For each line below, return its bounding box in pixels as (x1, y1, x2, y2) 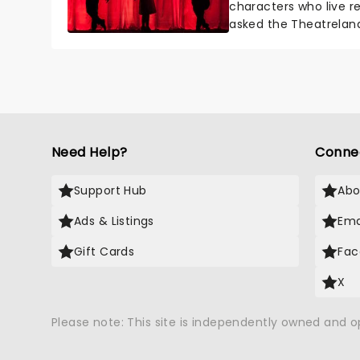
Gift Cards (74, 243, 135, 260)
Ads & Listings (74, 213, 154, 230)
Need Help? (51, 143, 128, 162)
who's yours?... (229, 33, 313, 50)
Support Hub (74, 182, 147, 199)
